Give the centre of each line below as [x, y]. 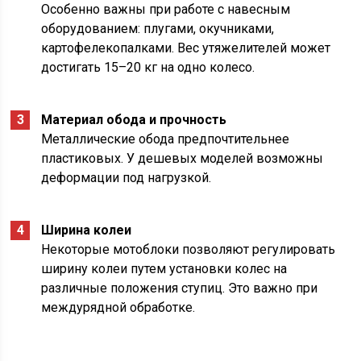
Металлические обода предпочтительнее [166, 139]
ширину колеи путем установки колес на [164, 269]
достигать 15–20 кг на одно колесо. [148, 68]
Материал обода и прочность [134, 120]
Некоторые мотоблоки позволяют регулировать [189, 250]
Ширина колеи [87, 230]
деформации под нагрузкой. [127, 178]
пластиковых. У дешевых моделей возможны [183, 159]
